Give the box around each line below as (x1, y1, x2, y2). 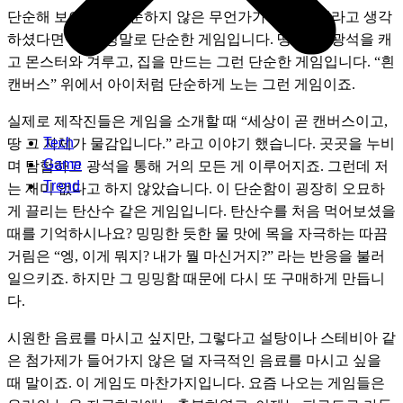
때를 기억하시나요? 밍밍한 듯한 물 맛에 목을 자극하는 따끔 (7, 225, 388, 241)
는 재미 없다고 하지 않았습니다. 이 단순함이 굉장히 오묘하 (7, 180, 385, 196)
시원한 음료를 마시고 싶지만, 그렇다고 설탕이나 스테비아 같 (7, 329, 396, 345)
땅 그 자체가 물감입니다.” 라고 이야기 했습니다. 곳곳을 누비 (7, 135, 395, 151)
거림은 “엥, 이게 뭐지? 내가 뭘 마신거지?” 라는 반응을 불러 (7, 247, 385, 264)
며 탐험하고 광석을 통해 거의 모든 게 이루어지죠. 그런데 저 (7, 157, 389, 174)
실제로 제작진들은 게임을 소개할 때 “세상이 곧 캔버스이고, (7, 112, 388, 129)
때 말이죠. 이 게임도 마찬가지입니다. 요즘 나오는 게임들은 (7, 374, 385, 390)
